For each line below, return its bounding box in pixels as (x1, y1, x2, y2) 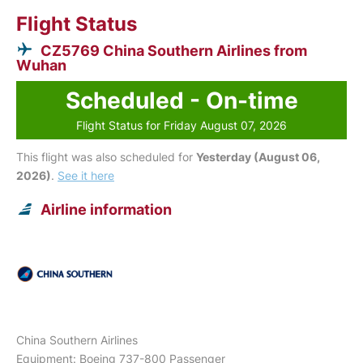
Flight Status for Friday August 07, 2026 (76, 118, 287, 133)
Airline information (41, 201, 172, 219)
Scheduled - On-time (65, 87, 298, 115)
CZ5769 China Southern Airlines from (41, 42, 307, 60)
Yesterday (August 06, (196, 150, 320, 164)
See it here (58, 169, 114, 183)
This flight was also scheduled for (16, 150, 196, 164)
